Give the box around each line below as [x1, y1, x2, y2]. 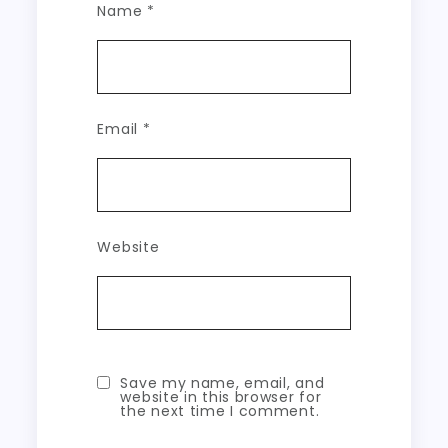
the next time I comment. [120, 401, 320, 421]
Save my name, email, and [120, 373, 325, 393]
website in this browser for [120, 387, 322, 407]
